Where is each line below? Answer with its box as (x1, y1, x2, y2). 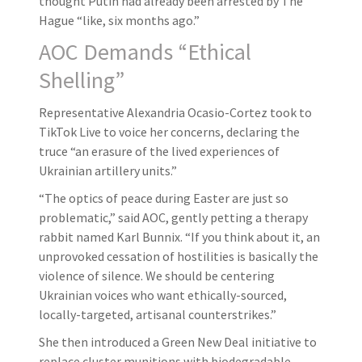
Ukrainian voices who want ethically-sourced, (39, 286, 287, 303)
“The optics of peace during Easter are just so (39, 189, 288, 206)
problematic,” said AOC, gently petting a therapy (39, 208, 308, 225)
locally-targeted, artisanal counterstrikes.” (39, 305, 276, 322)
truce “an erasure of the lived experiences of (39, 142, 280, 159)
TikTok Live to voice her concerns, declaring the (39, 123, 300, 140)
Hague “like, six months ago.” (39, 11, 200, 28)
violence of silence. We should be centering (39, 267, 275, 284)
